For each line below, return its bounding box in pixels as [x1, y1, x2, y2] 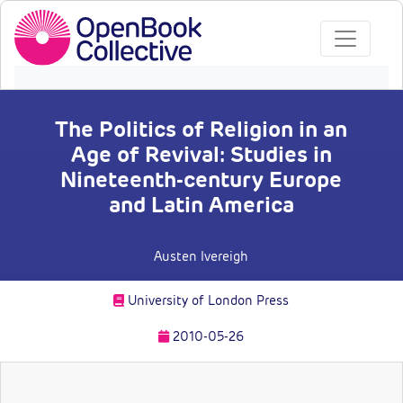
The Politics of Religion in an [55, 115, 348, 144]
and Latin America [108, 191, 294, 219]
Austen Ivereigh [154, 248, 249, 265]
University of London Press [124, 292, 290, 309]
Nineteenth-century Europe [60, 166, 343, 194]
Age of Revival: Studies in [70, 140, 332, 169]
